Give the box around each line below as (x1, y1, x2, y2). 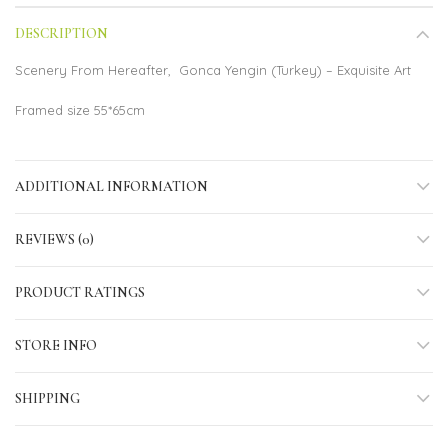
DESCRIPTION (15, 25, 108, 43)
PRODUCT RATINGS (15, 284, 145, 302)
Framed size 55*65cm (15, 102, 145, 119)
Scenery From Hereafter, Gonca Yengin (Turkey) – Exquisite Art (15, 62, 411, 79)
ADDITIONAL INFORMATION (15, 178, 208, 196)
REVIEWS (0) (15, 231, 94, 249)
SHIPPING (15, 390, 80, 408)
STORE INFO (15, 337, 97, 355)
